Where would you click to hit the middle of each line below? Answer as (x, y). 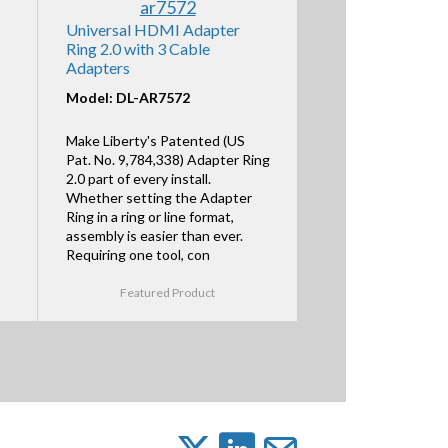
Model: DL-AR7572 (127, 97)
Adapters (97, 67)
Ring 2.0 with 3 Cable (137, 48)
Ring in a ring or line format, (149, 217)
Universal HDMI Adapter (152, 29)
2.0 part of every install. (138, 179)
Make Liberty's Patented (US (155, 141)
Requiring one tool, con (137, 255)
